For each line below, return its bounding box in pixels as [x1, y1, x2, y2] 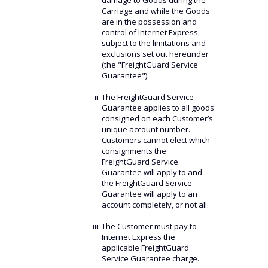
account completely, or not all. [101, 199, 209, 210]
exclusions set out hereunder [101, 48, 209, 59]
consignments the [101, 145, 166, 156]
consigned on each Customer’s [101, 113, 213, 124]
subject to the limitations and [101, 38, 206, 48]
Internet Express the [101, 232, 175, 242]
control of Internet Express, [101, 27, 200, 38]
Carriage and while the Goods [101, 5, 210, 16]
